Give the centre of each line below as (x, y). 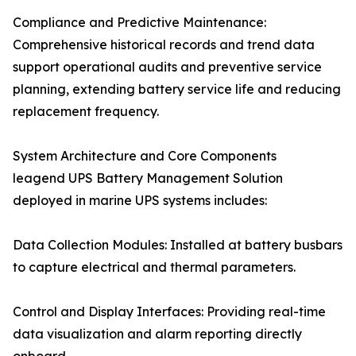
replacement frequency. (86, 112)
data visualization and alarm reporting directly (157, 334)
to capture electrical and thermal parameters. (154, 267)
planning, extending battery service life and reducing (177, 89)
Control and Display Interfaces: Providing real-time (169, 312)
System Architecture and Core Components (145, 156)
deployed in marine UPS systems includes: (140, 201)
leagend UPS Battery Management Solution (148, 178)
